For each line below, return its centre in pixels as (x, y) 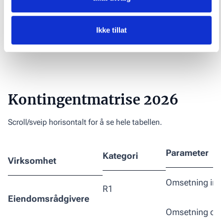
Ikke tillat (111, 30)
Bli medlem (110, 13)
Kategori (120, 156)
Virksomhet (32, 161)
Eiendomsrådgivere (49, 198)
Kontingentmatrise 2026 (93, 99)
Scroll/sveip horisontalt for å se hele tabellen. (85, 122)
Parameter (187, 152)
